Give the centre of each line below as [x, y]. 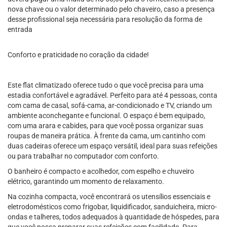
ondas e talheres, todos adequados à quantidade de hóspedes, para [113, 217]
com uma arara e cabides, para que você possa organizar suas [105, 126]
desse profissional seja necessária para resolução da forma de [105, 19]
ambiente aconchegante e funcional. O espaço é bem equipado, [106, 116]
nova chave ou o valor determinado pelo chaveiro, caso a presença [111, 9]
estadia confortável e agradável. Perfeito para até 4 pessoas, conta [112, 95]
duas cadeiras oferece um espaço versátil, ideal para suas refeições [112, 146]
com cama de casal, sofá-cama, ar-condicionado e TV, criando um [110, 105]
